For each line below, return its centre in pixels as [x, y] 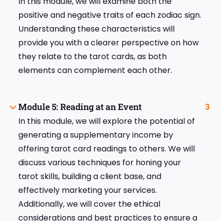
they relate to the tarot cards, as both [92, 57]
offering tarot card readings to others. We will [107, 149]
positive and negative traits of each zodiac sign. [110, 15]
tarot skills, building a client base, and [90, 177]
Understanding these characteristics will [96, 29]
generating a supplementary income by [96, 135]
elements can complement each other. [95, 71]
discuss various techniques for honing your [100, 163]
